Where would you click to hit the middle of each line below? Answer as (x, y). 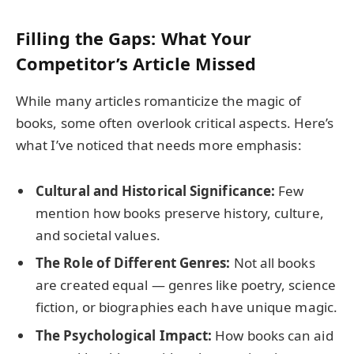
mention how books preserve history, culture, (180, 213)
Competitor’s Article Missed (136, 64)
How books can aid (273, 335)
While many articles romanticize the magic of (158, 100)
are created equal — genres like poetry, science (186, 285)
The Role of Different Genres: (133, 263)
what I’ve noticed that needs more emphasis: (159, 145)
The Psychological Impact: (124, 335)
